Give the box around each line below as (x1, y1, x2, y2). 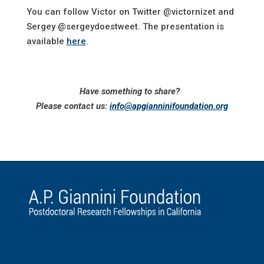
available (26, 36, 67, 47)
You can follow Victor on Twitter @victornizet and (26, 6, 234, 18)
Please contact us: (35, 101, 110, 112)
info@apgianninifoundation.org (109, 101, 228, 112)
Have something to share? (79, 86, 184, 97)
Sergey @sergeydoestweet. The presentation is (26, 21, 224, 32)
